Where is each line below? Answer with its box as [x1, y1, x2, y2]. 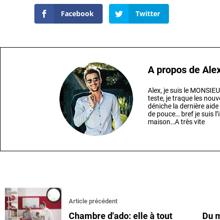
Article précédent [69, 197, 117, 205]
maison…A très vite [148, 118, 205, 126]
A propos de [148, 64, 203, 76]
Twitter [135, 8, 160, 18]
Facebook [61, 8, 94, 18]
